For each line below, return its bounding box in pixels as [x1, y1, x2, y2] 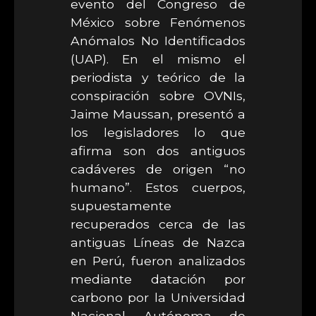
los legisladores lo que [71, 125, 245, 140]
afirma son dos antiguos [71, 143, 245, 158]
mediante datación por [71, 272, 245, 286]
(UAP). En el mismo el [71, 51, 245, 66]
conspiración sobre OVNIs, [71, 88, 245, 103]
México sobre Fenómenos [71, 15, 245, 30]
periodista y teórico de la [71, 70, 245, 85]
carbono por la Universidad [71, 290, 245, 305]
